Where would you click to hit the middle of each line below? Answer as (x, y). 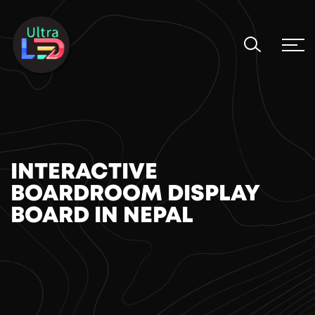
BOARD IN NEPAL (102, 215)
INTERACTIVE (84, 172)
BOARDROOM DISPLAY (135, 193)
